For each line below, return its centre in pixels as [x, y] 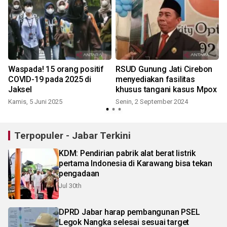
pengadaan [79, 174]
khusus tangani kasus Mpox [166, 90]
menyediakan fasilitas [155, 80]
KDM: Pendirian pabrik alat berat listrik [127, 154]
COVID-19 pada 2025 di [50, 80]
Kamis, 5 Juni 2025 [35, 102]
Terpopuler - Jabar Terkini [72, 136]
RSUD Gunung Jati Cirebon [164, 69]
